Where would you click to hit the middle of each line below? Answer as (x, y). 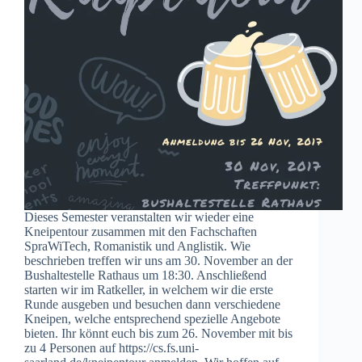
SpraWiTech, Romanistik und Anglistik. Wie (137, 246)
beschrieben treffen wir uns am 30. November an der (158, 261)
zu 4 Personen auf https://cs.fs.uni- (112, 348)
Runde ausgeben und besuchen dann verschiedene (152, 305)
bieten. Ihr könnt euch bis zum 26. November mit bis (158, 334)
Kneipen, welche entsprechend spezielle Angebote (152, 319)
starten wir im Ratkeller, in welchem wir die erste (149, 290)
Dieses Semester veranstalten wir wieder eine (139, 217)
